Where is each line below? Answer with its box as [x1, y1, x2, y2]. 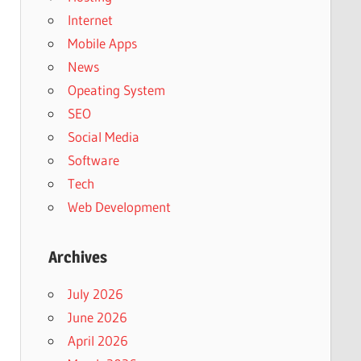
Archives [48, 247, 107, 267]
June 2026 [67, 309, 127, 326]
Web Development [67, 198, 171, 215]
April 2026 [67, 332, 128, 349]
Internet [67, 11, 113, 28]
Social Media [67, 128, 139, 145]
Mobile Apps [67, 35, 137, 52]
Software [67, 151, 119, 168]
